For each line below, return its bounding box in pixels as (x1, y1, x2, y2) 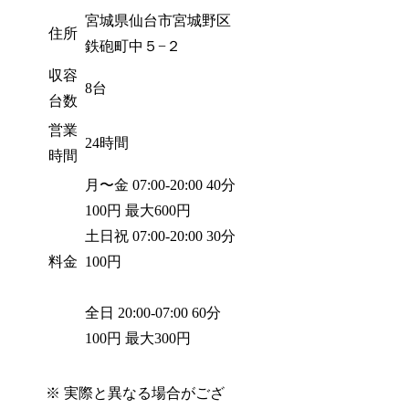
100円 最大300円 (85, 330, 192, 346)
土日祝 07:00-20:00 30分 (85, 227, 236, 244)
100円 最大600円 (85, 202, 192, 218)
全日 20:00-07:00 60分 (85, 304, 222, 320)
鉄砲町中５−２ (85, 37, 182, 54)
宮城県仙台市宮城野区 (85, 12, 232, 28)
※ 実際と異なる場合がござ (46, 384, 225, 401)
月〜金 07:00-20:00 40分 (85, 176, 236, 193)
